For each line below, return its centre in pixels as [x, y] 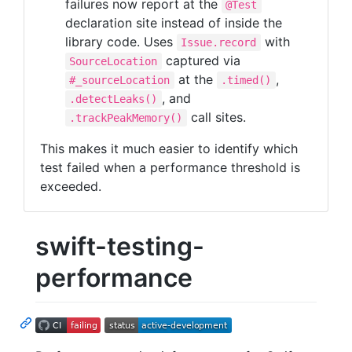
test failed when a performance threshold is [170, 168]
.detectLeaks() [114, 99]
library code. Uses [121, 42]
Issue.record [219, 43]
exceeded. [71, 187]
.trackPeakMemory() [126, 118]
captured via [201, 61]
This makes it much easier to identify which [169, 149]
